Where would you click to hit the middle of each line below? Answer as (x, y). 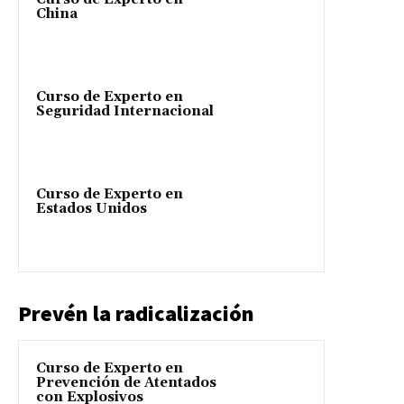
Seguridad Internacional (125, 112)
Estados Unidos (92, 209)
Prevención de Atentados (126, 383)
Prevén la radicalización (136, 314)
